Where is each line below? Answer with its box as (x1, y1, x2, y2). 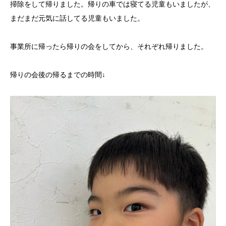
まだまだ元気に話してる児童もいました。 (10, 14, 144, 23)
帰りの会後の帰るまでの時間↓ (10, 71, 105, 79)
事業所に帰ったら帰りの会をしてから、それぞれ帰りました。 (10, 42, 208, 51)
